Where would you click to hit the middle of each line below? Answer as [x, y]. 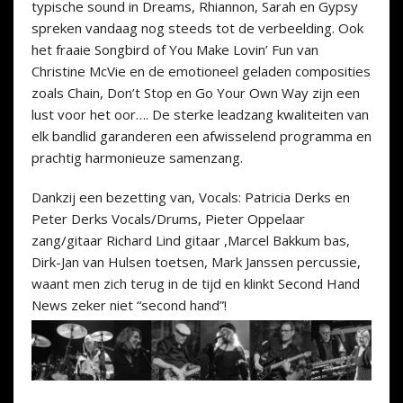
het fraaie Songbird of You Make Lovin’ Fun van [175, 50]
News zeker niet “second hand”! [129, 305]
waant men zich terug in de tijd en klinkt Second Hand [196, 284]
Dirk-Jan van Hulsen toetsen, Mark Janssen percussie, [196, 262]
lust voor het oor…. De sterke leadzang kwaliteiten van [200, 115]
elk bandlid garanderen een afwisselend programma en [201, 136]
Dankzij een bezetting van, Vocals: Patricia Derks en [191, 197]
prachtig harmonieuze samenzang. [137, 158]
